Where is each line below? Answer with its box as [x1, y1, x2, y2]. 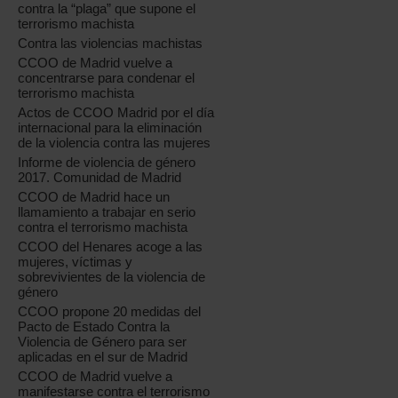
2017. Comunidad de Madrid [18, 170, 182, 185]
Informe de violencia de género [18, 155, 196, 170]
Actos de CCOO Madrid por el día [18, 105, 215, 120]
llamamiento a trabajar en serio [18, 204, 196, 219]
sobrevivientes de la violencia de [18, 269, 206, 284]
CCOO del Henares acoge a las [18, 239, 203, 254]
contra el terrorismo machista [18, 219, 188, 235]
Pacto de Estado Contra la [18, 319, 171, 334]
